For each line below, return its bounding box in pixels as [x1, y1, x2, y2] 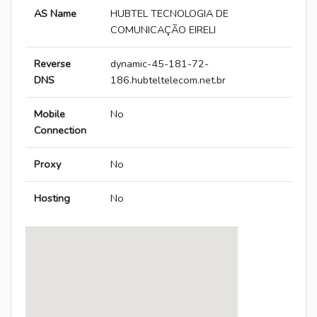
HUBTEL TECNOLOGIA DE [110, 6, 229, 21]
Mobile [34, 107, 65, 122]
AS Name [34, 6, 76, 21]
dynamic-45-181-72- [110, 57, 209, 71]
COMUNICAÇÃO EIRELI [110, 23, 216, 38]
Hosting [34, 191, 70, 206]
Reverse [34, 57, 71, 71]
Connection [34, 123, 86, 138]
